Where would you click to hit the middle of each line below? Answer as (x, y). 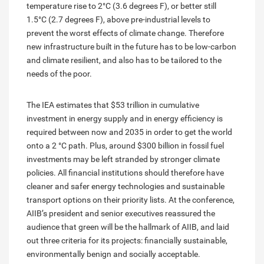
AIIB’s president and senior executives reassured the (121, 213)
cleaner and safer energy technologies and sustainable (126, 186)
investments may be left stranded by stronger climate (123, 159)
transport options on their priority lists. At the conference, (131, 199)
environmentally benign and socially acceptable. (113, 254)
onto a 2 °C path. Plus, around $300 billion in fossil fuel (125, 145)
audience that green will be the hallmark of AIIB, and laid (128, 227)
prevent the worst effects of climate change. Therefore (125, 33)
